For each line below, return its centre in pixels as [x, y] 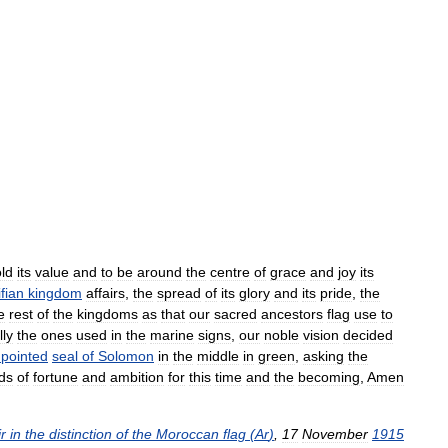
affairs [105, 293]
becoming [329, 377]
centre [230, 272]
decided [368, 335]
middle [218, 356]
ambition [137, 377]
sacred [235, 314]
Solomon [126, 356]
